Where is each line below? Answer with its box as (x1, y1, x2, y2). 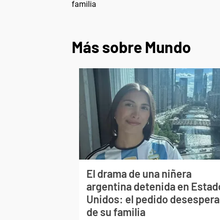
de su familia (86, 205, 146, 219)
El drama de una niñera (86, 167, 192, 180)
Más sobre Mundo (72, 37, 191, 56)
